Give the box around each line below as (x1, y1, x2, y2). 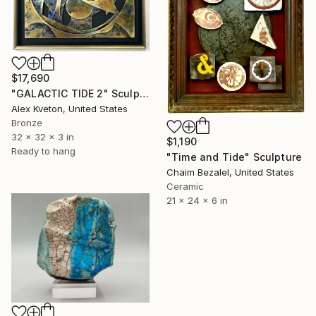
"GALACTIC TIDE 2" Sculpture (139, 87, 149, 100)
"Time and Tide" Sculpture (166, 151, 302, 164)
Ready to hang (11, 145, 75, 157)
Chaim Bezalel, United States (166, 166, 294, 178)
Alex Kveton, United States (11, 103, 128, 115)
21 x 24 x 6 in (166, 195, 228, 207)
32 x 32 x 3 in (11, 131, 74, 143)
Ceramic (166, 181, 204, 193)
